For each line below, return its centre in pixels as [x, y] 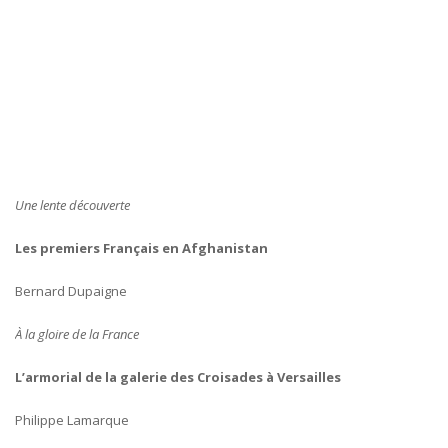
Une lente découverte [72, 204]
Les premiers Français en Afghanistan [141, 247]
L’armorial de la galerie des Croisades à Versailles [178, 376]
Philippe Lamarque [72, 419]
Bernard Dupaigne [71, 290]
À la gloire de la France [77, 333]
